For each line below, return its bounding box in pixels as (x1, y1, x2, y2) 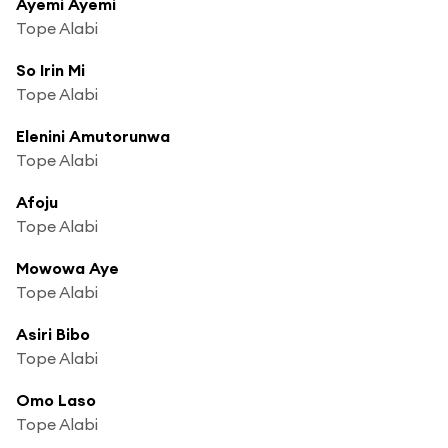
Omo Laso (16, 389, 96, 410)
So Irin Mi (16, 59, 85, 80)
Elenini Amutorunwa (16, 125, 170, 146)
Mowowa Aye (16, 257, 119, 278)
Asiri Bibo (16, 323, 90, 344)
